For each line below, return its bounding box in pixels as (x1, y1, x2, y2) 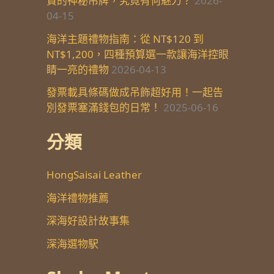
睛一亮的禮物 (46, 62, 109, 76)
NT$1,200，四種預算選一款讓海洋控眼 (46, 46, 229, 61)
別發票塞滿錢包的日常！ (46, 100, 161, 115)
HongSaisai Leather (46, 167, 142, 182)
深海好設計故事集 (46, 213, 130, 228)
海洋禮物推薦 (46, 190, 109, 205)
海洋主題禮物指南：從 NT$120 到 (46, 31, 204, 46)
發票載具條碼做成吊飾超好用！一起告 (46, 85, 223, 100)
